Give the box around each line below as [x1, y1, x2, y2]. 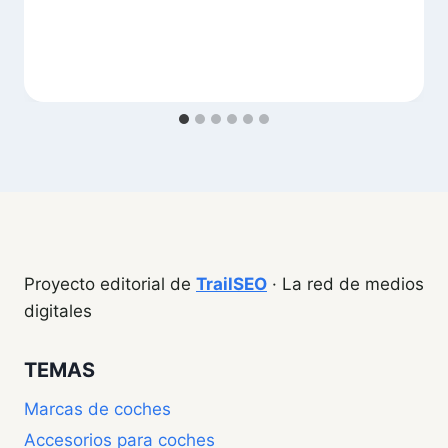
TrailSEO [196, 273, 267, 294]
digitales [24, 300, 92, 321]
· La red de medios [267, 273, 424, 294]
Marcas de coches [24, 399, 171, 420]
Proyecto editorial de [24, 273, 196, 294]
